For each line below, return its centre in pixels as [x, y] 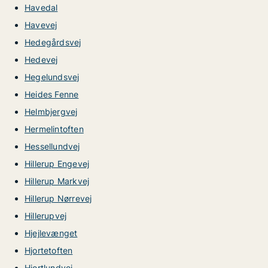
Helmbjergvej [51, 112]
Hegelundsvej [52, 77]
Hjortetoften [49, 250]
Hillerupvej [46, 216]
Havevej [41, 25]
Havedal [41, 7]
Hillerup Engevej [57, 164]
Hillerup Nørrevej [58, 198]
